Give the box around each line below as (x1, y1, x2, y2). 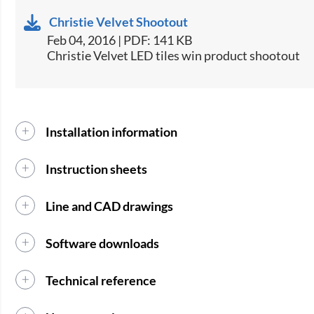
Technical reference (46, 272, 157, 288)
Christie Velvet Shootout (49, 13, 189, 29)
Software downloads (46, 235, 160, 251)
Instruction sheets (46, 161, 148, 177)
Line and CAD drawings (46, 198, 174, 214)
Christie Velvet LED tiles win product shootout (47, 47, 301, 63)
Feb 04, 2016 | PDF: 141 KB (47, 32, 193, 48)
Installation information (46, 123, 178, 139)
